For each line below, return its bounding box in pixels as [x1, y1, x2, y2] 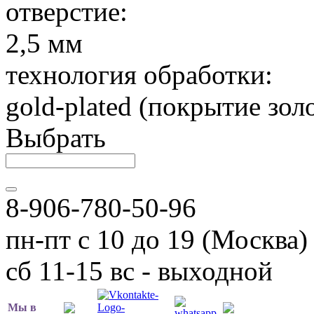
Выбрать [6, 122, 106, 153]
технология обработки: [6, 59, 273, 90]
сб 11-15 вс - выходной [6, 255, 273, 286]
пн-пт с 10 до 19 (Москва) [6, 224, 308, 254]
